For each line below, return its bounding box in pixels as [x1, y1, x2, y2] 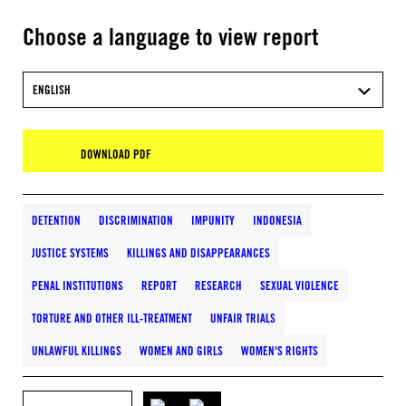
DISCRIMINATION [99, 213, 173, 227]
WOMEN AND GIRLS [140, 343, 223, 358]
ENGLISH [33, 82, 71, 97]
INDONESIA [253, 213, 302, 227]
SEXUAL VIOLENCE [260, 278, 339, 293]
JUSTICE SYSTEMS [32, 246, 109, 260]
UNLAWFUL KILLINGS [32, 343, 121, 358]
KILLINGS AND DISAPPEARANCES [127, 246, 270, 260]
